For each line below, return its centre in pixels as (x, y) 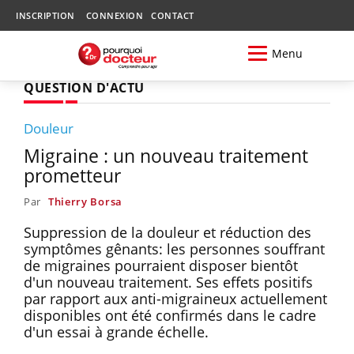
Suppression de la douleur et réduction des (168, 232)
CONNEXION (114, 15)
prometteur (72, 175)
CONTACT (173, 15)
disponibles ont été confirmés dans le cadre (170, 315)
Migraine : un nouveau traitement (166, 155)
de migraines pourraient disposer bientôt (161, 265)
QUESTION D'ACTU (84, 87)
